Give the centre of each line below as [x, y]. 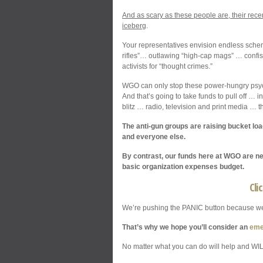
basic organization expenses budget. [184, 166]
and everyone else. [154, 136]
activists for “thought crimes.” [167, 66]
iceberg [134, 26]
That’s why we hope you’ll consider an [186, 227]
